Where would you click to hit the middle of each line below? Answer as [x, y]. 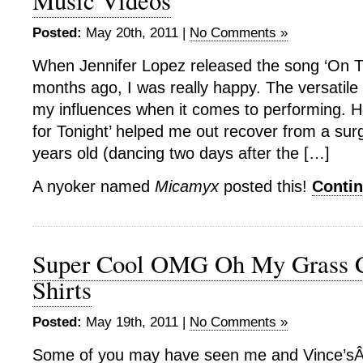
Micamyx [187, 186]
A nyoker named [94, 186]
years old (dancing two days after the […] [181, 153]
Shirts [62, 290]
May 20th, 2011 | [136, 33]
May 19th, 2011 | [136, 322]
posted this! [265, 186]
